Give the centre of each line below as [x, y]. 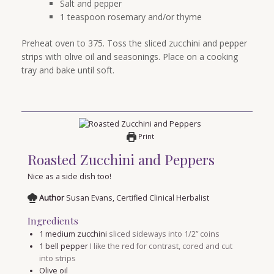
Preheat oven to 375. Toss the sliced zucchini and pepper [134, 43]
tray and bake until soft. [68, 70]
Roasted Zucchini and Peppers [121, 159]
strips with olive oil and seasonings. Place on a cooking [130, 56]
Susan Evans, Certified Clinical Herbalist [138, 198]
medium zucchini [76, 234]
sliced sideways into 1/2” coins [164, 234]
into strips [57, 258]
